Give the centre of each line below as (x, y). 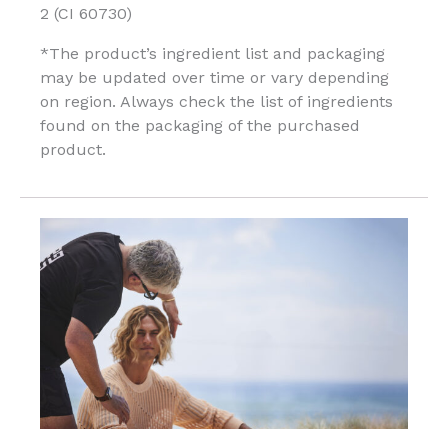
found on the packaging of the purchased (200, 125)
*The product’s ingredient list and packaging (212, 53)
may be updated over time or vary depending (214, 77)
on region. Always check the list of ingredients (216, 101)
